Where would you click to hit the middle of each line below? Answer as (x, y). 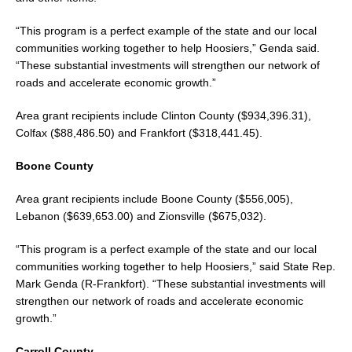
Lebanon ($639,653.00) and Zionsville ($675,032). (141, 216)
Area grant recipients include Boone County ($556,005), (154, 198)
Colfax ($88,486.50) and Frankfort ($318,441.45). (139, 132)
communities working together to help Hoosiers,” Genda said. (168, 48)
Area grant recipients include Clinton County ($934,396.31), (163, 115)
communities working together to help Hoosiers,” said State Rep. (176, 266)
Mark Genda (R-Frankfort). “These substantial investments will (170, 283)
